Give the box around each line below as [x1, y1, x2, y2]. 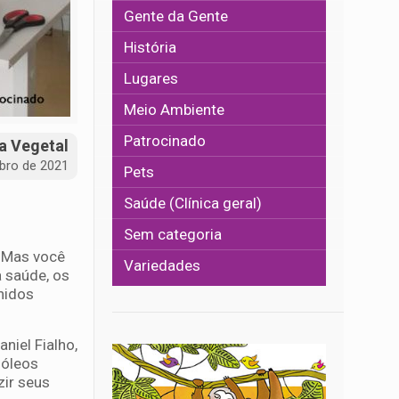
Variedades [124, 256, 201, 274]
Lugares [124, 69, 179, 87]
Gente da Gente [124, 7, 229, 25]
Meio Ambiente [124, 101, 225, 118]
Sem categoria [124, 225, 223, 243]
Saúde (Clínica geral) [124, 194, 263, 212]
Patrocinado [124, 132, 207, 150]
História [124, 38, 177, 56]
